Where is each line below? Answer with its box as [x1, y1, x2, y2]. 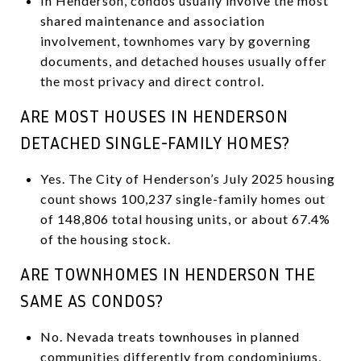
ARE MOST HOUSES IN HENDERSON [20, 106, 288, 127]
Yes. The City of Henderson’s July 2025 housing [39, 170, 335, 186]
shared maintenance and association [39, 12, 265, 28]
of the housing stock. [39, 230, 171, 247]
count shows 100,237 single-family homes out [39, 190, 326, 206]
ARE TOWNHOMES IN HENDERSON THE [20, 263, 315, 284]
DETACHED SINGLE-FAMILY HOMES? [20, 132, 290, 153]
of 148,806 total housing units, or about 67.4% [39, 210, 330, 226]
